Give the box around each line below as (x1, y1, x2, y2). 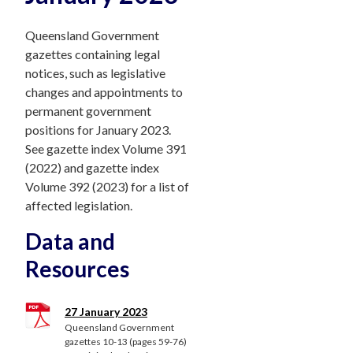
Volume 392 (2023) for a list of (25, 179, 189, 194)
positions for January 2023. (25, 122, 171, 137)
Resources (25, 255, 129, 282)
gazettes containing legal (25, 46, 160, 61)
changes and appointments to (25, 84, 183, 99)
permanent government (25, 103, 151, 118)
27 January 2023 (65, 305, 147, 318)
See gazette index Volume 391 (25, 141, 187, 156)
